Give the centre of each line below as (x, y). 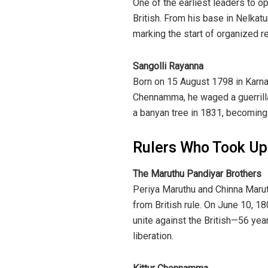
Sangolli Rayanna (168, 66)
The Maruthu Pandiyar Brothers (197, 173)
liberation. (153, 236)
